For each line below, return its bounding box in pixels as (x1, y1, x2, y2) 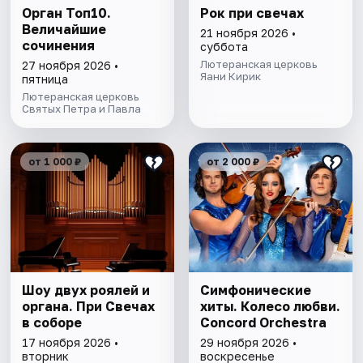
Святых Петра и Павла (22, 102, 142, 116)
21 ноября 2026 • (199, 26, 296, 41)
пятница (22, 72, 69, 87)
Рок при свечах (199, 5, 304, 22)
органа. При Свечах (22, 298, 156, 315)
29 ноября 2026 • (199, 335, 297, 350)
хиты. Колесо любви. (199, 298, 340, 315)
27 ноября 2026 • (22, 58, 119, 73)
